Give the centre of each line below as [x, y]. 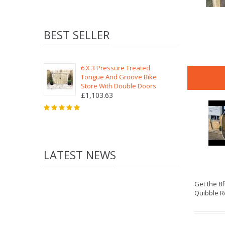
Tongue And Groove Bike [119, 77]
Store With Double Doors [119, 86]
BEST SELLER [77, 35]
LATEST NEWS [80, 155]
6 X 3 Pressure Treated [116, 68]
